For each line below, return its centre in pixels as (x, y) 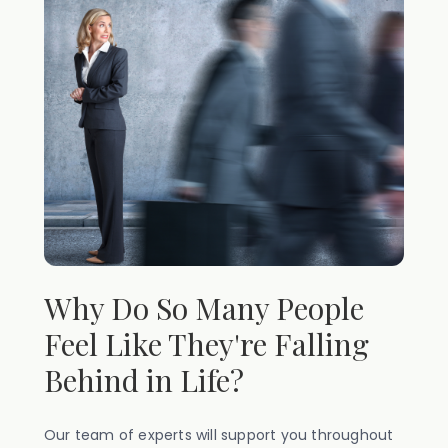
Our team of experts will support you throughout (219, 435)
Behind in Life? (144, 380)
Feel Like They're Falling (206, 344)
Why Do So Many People (204, 308)
